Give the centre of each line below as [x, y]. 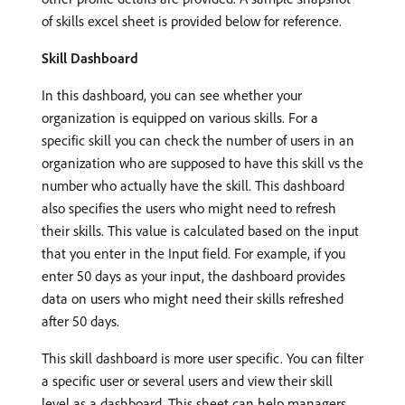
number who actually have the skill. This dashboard [193, 185]
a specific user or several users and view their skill [187, 380]
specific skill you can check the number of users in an [198, 140]
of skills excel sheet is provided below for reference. [192, 20]
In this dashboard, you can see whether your [172, 94]
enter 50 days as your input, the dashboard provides [193, 275]
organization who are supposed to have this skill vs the [202, 162]
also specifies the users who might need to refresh [189, 207]
